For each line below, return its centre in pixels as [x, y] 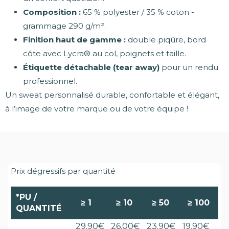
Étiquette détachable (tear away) [91, 67]
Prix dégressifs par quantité [63, 171]
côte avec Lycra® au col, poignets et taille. [105, 54]
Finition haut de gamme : [74, 40]
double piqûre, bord [166, 40]
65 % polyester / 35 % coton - [138, 12]
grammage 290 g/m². [64, 26]
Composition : [52, 12]
